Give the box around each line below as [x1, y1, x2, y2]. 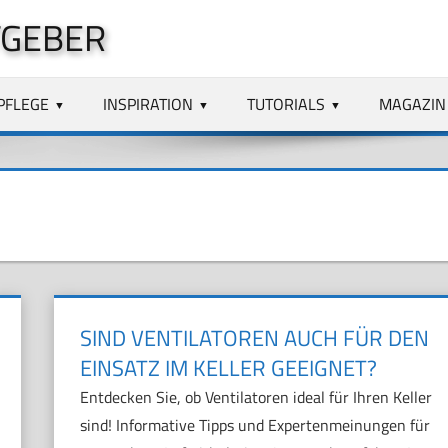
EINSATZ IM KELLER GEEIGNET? [79, 351, 377, 386]
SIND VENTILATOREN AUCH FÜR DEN [79, 321, 429, 356]
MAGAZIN [378, 91, 446, 116]
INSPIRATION [103, 91, 194, 116]
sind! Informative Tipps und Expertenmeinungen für [79, 413, 430, 438]
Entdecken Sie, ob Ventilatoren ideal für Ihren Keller [79, 385, 432, 410]
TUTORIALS [247, 91, 326, 116]
